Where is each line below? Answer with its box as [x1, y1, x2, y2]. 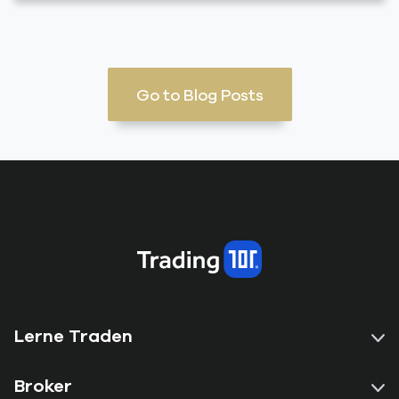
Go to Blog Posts [135, 85, 264, 103]
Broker [14, 375, 72, 395]
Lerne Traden [14, 325, 133, 346]
